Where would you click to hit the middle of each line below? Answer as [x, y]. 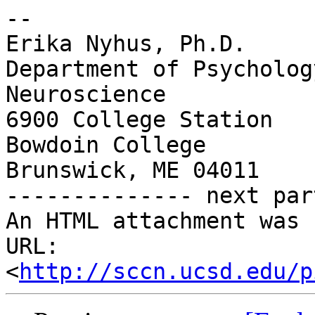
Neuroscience [86, 95]
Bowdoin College [106, 145]
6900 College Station [139, 120]
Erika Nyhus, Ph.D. [126, 44]
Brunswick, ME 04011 [133, 171]
